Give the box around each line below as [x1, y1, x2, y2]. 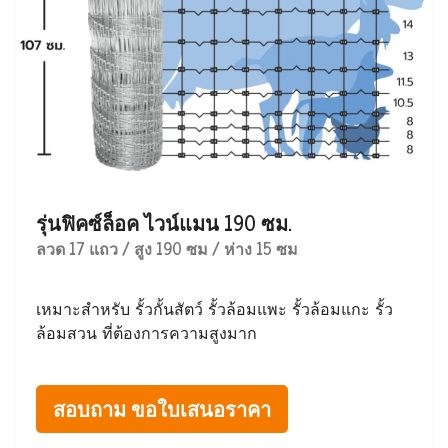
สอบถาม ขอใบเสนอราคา [53, 392, 271, 426]
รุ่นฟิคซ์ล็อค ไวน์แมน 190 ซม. [36, 206, 292, 240]
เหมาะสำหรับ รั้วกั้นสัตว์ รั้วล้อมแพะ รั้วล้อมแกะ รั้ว [36, 299, 393, 320]
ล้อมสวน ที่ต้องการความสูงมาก [36, 323, 257, 344]
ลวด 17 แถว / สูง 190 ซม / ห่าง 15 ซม [36, 235, 298, 262]
